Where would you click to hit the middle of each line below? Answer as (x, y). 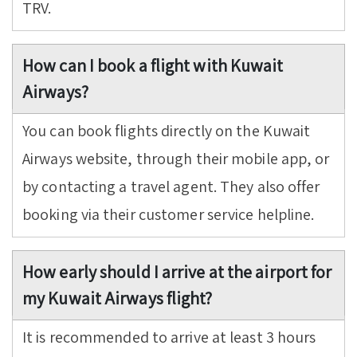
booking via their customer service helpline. (169, 215)
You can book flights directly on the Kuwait (167, 131)
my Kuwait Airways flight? (118, 298)
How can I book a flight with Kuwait (153, 66)
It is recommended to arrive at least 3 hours (169, 337)
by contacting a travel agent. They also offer (171, 187)
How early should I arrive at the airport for (177, 272)
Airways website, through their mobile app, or (176, 159)
